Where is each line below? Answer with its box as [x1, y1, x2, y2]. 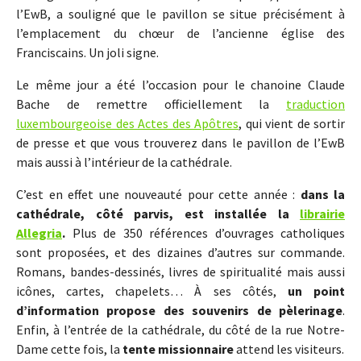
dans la [300, 186, 345, 203]
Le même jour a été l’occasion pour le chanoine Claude [16, 77, 345, 93]
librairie [300, 205, 345, 222]
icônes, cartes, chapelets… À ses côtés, [16, 283, 288, 300]
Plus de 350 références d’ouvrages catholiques [65, 225, 345, 242]
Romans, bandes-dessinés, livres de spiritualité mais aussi [16, 263, 345, 280]
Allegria [16, 225, 62, 242]
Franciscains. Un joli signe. [16, 44, 159, 61]
